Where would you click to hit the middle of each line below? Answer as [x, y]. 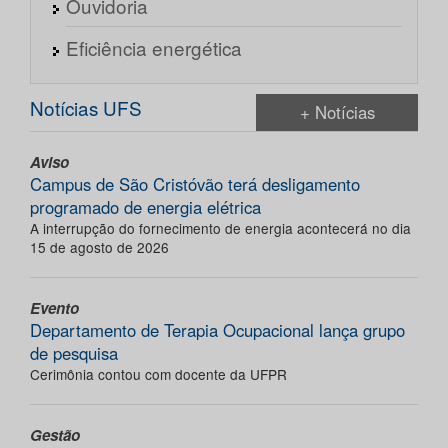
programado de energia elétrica [145, 207]
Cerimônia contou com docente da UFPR [158, 374]
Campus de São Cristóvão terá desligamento [195, 184]
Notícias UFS [86, 108]
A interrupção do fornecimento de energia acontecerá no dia [220, 228]
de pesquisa [74, 353]
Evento [54, 308]
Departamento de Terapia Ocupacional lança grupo [217, 330]
